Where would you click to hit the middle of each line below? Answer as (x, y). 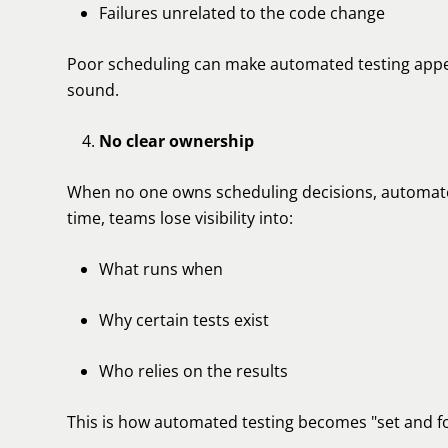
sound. (93, 90)
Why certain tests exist (184, 320)
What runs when (161, 269)
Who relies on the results (193, 371)
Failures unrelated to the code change (242, 13)
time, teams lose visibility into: (180, 218)
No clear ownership (176, 141)
